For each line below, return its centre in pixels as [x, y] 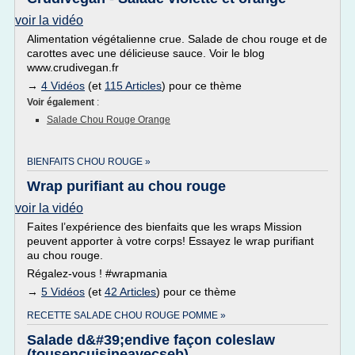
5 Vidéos [63, 292]
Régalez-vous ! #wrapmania [97, 273]
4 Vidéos [63, 86]
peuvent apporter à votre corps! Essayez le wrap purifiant [170, 241]
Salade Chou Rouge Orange [109, 120]
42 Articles [130, 292]
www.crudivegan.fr [73, 67]
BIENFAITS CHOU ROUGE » [89, 162]
